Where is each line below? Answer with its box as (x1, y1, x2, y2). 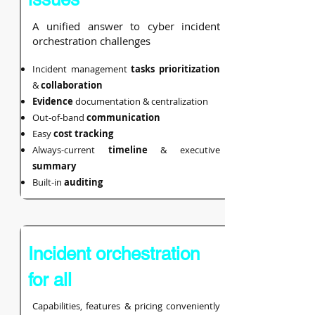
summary (32, 160, 76, 172)
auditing (64, 176, 103, 188)
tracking (75, 127, 113, 140)
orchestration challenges (32, 34, 150, 48)
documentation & (75, 95, 151, 108)
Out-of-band (32, 111, 86, 124)
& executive (160, 143, 221, 156)
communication (86, 111, 160, 124)
